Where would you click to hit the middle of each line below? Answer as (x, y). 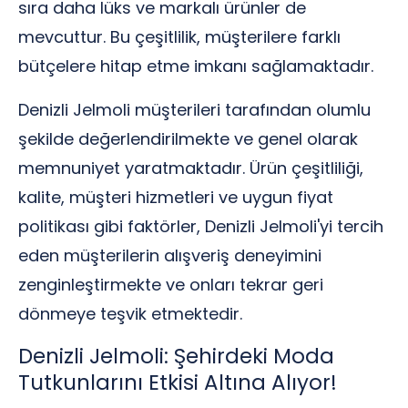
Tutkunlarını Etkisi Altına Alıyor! (178, 382)
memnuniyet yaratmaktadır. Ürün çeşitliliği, (191, 168)
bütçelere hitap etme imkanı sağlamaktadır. (196, 66)
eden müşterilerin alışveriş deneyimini (170, 255)
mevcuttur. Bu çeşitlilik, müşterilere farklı (179, 37)
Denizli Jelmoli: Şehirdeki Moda (176, 356)
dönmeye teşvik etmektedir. (130, 314)
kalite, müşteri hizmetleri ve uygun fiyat (176, 197)
